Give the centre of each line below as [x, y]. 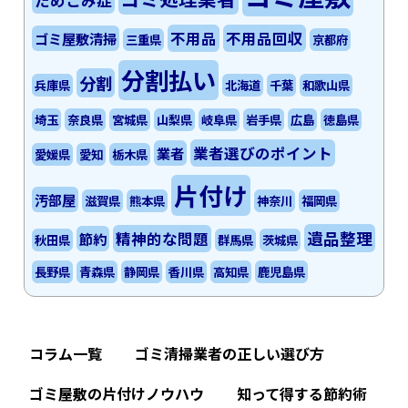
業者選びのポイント [263, 153]
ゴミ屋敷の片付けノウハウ [117, 393]
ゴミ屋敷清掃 [76, 38]
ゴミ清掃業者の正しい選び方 [229, 353]
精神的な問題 [163, 238]
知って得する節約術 [302, 393]
